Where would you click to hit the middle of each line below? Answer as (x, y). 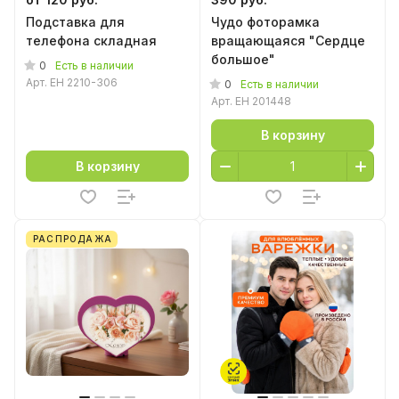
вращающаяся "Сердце (288, 41)
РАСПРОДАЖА (73, 239)
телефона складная (91, 41)
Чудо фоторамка (265, 22)
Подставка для (75, 22)
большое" (243, 59)
